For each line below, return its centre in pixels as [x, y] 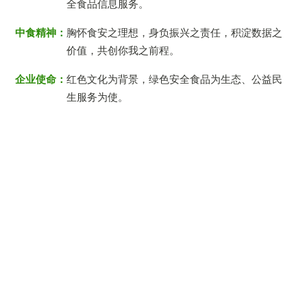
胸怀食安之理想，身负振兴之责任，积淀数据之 [175, 32]
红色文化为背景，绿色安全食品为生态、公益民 [175, 79]
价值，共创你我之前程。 [123, 50]
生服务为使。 [98, 97]
